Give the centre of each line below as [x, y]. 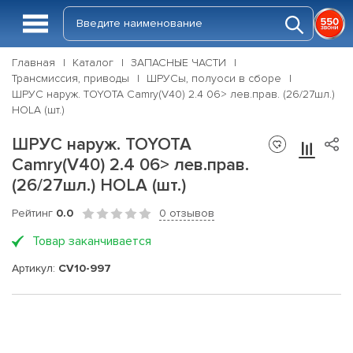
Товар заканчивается [92, 241]
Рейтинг [34, 213]
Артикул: [35, 268]
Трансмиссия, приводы [71, 78]
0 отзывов [187, 213]
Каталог [93, 63]
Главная [33, 63]
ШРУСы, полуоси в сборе [214, 78]
